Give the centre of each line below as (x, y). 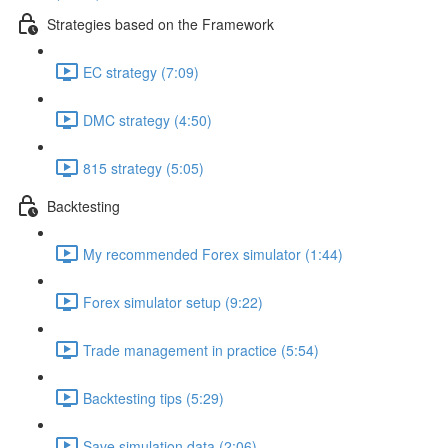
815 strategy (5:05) (143, 167)
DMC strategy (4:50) (147, 119)
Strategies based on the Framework (160, 23)
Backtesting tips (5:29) (153, 397)
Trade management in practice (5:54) (201, 349)
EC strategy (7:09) (141, 71)
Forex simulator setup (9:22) (173, 301)
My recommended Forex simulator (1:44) (213, 253)
